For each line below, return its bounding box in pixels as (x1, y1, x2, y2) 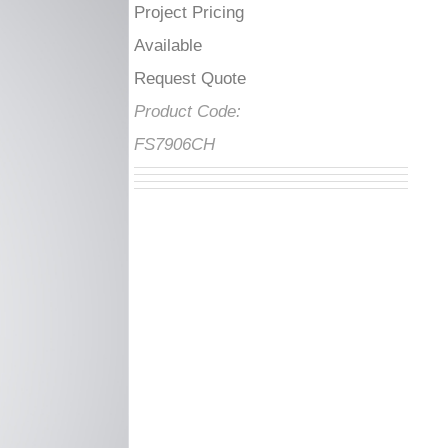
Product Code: (144, 102, 251, 121)
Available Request (144, 36, 279, 55)
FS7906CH (144, 135, 225, 154)
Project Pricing (144, 3, 254, 22)
